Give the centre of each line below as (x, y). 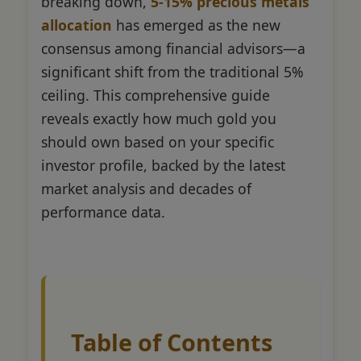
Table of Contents (172, 342)
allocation (77, 25)
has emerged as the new (196, 25)
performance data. (103, 212)
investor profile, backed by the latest (163, 165)
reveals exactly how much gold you (159, 118)
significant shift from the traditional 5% (172, 71)
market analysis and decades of (146, 188)
